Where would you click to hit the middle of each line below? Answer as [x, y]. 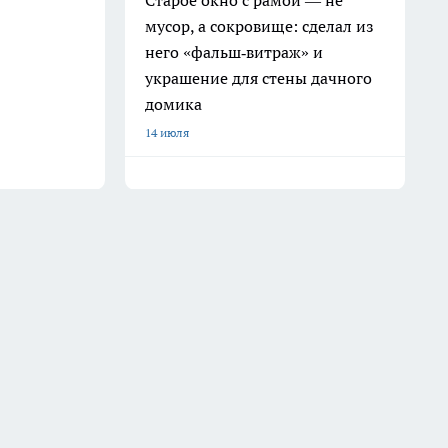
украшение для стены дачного [258, 78]
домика [173, 104]
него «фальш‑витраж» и [234, 52]
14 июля [167, 132]
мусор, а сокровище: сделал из [259, 26]
